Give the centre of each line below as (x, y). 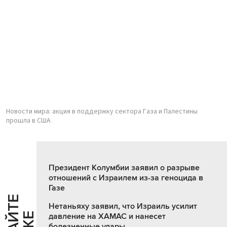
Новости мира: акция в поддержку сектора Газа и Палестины (102, 112)
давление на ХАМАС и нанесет (107, 217)
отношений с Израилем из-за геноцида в (126, 178)
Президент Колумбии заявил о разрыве (124, 168)
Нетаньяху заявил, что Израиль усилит (123, 206)
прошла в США (28, 121)
